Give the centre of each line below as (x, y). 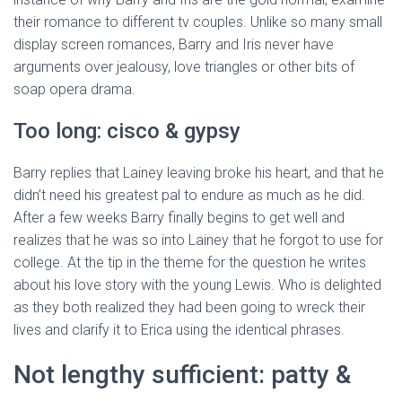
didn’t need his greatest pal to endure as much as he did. (189, 195)
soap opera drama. (74, 89)
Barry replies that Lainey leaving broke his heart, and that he (199, 173)
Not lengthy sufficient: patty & (182, 375)
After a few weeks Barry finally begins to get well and (179, 218)
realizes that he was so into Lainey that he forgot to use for (198, 240)
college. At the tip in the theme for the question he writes (190, 262)
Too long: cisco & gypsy (127, 131)
